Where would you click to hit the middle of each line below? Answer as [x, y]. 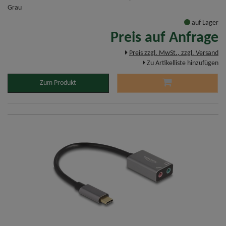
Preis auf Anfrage [164, 38]
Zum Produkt [58, 83]
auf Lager [204, 23]
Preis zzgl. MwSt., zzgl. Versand [174, 53]
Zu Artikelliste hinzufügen [183, 64]
